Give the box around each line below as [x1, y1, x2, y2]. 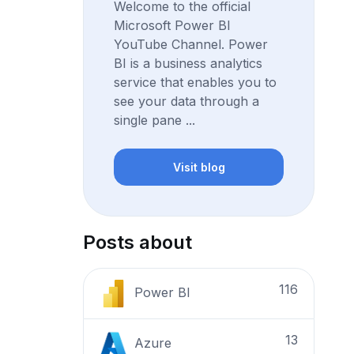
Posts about [83, 231, 193, 254]
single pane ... [114, 112, 196, 128]
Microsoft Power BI [114, 17, 232, 33]
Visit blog [172, 160, 225, 175]
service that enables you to [114, 74, 277, 90]
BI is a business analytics [114, 55, 263, 71]
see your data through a [114, 93, 260, 109]
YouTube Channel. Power [114, 36, 269, 52]
